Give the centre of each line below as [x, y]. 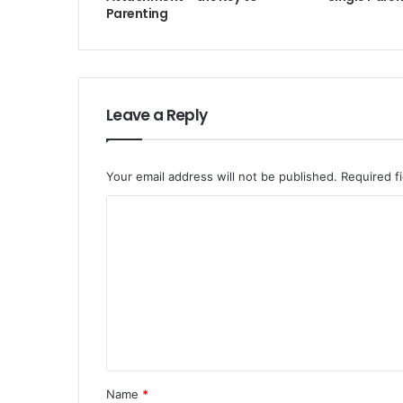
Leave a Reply [157, 116]
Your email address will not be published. [222, 177]
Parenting [137, 14]
